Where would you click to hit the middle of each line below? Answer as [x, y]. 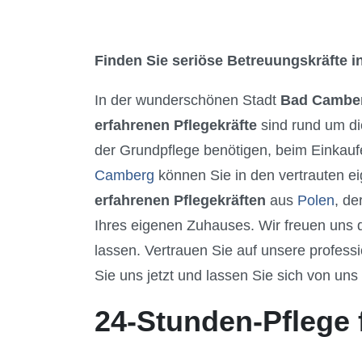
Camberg [124, 175]
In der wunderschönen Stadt [187, 100]
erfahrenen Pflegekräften [180, 200]
